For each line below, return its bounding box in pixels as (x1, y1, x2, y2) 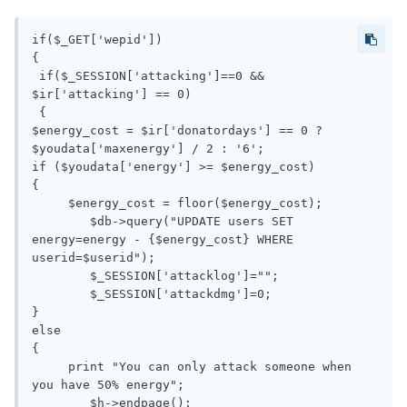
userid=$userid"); (32, 251, 155, 265)
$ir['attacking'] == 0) (32, 87, 192, 102)
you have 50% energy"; (32, 378, 184, 392)
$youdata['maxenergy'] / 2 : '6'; (32, 142, 264, 156)
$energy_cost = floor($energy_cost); (32, 196, 68, 211)
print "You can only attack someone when (32, 360, 68, 374)
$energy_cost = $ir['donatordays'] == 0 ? (32, 124, 323, 138)
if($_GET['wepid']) (32, 33, 163, 47)
